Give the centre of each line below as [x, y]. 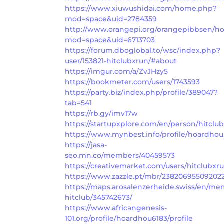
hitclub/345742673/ [99, 197]
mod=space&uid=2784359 [111, 19]
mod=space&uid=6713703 [110, 40]
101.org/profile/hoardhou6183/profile [129, 218]
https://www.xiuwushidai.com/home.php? [141, 8]
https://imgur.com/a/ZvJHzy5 [116, 71]
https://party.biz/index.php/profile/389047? [141, 92]
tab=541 [78, 103]
